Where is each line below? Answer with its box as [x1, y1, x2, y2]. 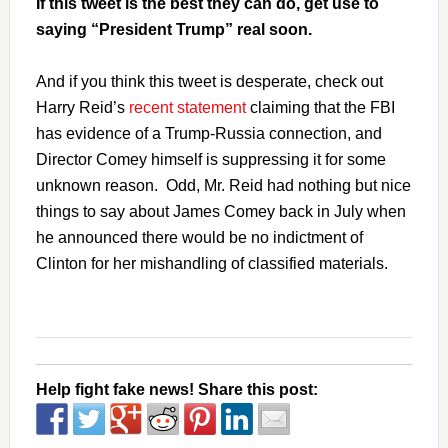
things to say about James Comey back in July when [35, 203, 406, 220]
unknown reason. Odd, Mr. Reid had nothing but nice [35, 177, 411, 194]
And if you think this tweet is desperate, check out [35, 73, 383, 90]
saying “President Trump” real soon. [35, 21, 312, 38]
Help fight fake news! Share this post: [35, 381, 318, 398]
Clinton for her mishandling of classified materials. [35, 255, 388, 272]
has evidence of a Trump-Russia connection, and [35, 125, 382, 142]
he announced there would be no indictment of [35, 229, 363, 246]
